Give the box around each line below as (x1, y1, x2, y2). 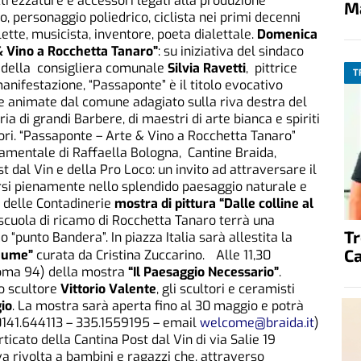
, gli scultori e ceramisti (156, 280, 295, 298)
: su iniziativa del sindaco (158, 43, 304, 60)
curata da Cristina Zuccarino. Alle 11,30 (33, 247, 271, 264)
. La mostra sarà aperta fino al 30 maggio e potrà (12, 297, 304, 315)
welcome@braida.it (200, 314, 314, 332)
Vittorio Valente (60, 280, 156, 298)
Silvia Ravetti (168, 60, 246, 77)
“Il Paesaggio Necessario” (128, 263, 279, 281)
